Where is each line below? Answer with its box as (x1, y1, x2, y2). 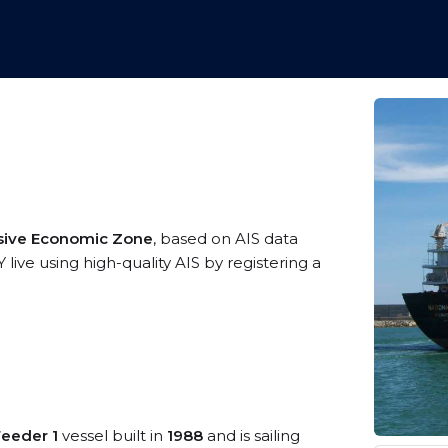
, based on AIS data (153, 229, 298, 248)
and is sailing (203, 426, 300, 445)
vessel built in (58, 426, 167, 445)
